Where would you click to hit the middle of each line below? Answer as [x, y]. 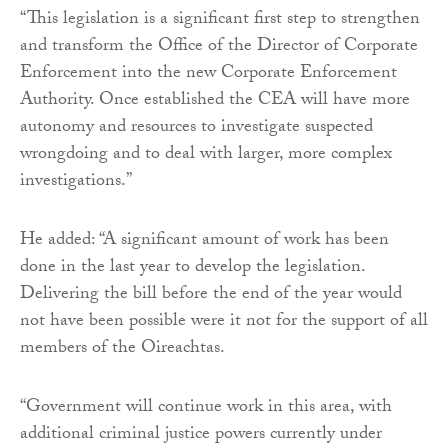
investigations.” [76, 182]
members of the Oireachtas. [122, 349]
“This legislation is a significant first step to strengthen [220, 20]
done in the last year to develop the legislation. [192, 268]
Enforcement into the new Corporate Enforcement [208, 74]
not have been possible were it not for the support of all [224, 322]
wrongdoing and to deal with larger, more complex [206, 155]
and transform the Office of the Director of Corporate [219, 47]
